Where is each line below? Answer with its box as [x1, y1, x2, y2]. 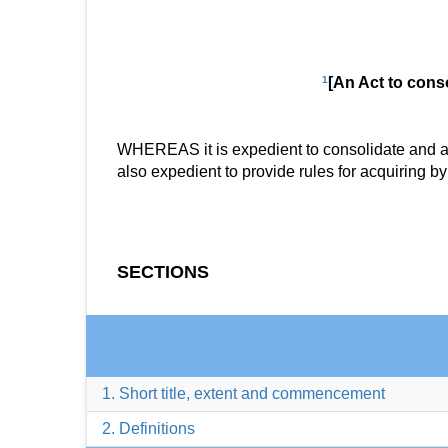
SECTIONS [117, 262, 209, 282]
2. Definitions [102, 420, 195, 437]
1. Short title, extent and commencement [102, 385, 385, 402]
